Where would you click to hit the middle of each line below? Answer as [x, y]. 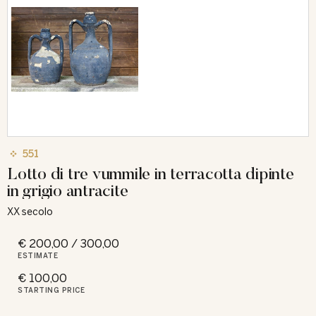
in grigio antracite [68, 190]
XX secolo [30, 212]
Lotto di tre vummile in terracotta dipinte [151, 173]
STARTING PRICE [51, 290]
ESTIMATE [38, 256]
